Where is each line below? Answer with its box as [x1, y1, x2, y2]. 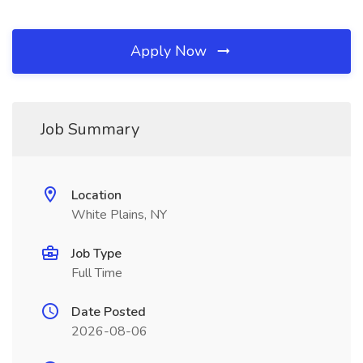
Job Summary [41, 118, 139, 140]
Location [71, 186, 122, 204]
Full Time [71, 264, 122, 282]
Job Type [71, 245, 122, 263]
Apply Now [130, 41, 211, 61]
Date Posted [71, 303, 146, 321]
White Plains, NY [71, 206, 167, 224]
